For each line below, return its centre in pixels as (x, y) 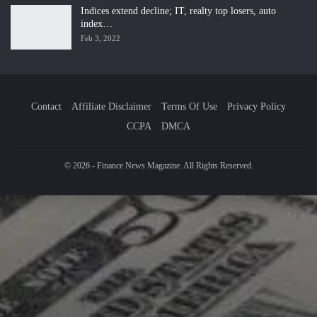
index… (97, 23)
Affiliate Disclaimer (111, 107)
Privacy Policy (257, 107)
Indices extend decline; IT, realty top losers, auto (178, 11)
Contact (46, 107)
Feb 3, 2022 (100, 38)
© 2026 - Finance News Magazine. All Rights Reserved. (158, 166)
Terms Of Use (189, 107)
